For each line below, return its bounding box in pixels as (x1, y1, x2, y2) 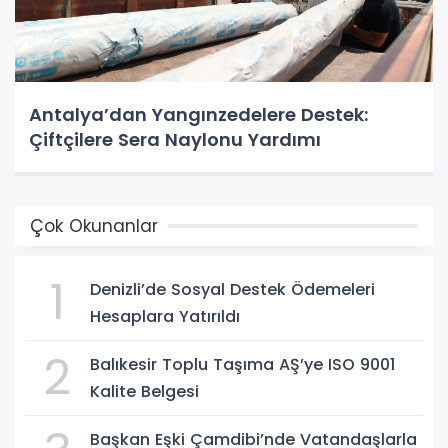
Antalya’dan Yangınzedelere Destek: (29, 102, 368, 128)
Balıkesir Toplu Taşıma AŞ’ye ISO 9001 (90, 353, 395, 377)
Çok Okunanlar (30, 214, 158, 239)
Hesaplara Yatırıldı (90, 305, 240, 329)
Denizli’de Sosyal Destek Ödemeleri (90, 278, 375, 302)
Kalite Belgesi (90, 380, 199, 404)
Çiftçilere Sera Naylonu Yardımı (29, 127, 321, 153)
